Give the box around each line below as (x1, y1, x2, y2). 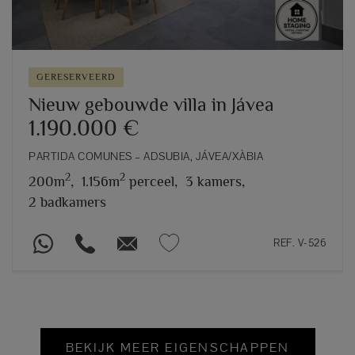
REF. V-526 (273, 235, 326, 250)
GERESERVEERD (36, 71, 116, 82)
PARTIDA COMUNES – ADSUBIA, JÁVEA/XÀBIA (29, 148, 263, 163)
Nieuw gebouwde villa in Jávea (29, 93, 274, 115)
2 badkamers (29, 193, 106, 210)
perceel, (125, 173, 177, 189)
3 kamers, (185, 173, 245, 189)
